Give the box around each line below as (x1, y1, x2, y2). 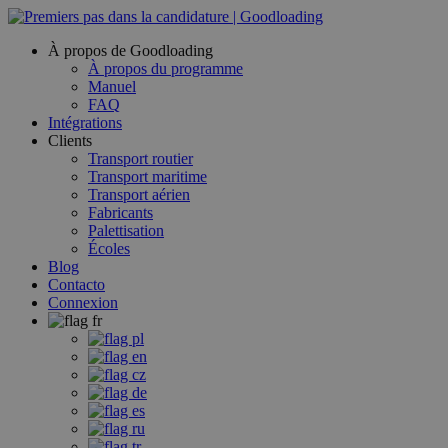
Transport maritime (88, 168, 207, 185)
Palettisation (88, 222, 164, 239)
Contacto (48, 276, 105, 293)
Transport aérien (88, 186, 190, 203)
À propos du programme (88, 60, 243, 77)
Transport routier (88, 150, 193, 167)
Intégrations (48, 114, 122, 131)
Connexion (48, 294, 118, 311)
